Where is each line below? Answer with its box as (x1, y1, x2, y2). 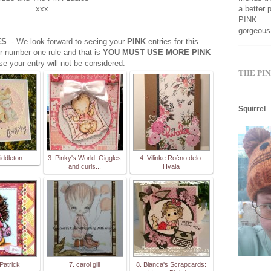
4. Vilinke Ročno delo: (139, 154, 203, 162)
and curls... (68, 162, 101, 170)
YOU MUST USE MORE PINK (100, 47, 211, 57)
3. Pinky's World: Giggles (48, 154, 121, 162)
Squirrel (238, 105, 266, 114)
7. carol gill (69, 260, 100, 268)
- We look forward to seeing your (11, 36, 127, 46)
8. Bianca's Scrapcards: (135, 260, 206, 268)
